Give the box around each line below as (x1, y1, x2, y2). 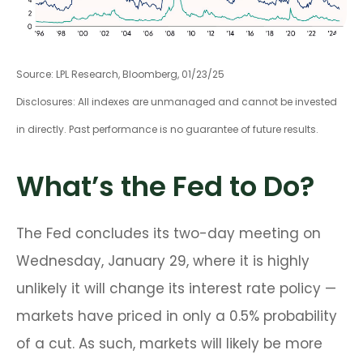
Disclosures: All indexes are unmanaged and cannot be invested (16, 95, 337, 109)
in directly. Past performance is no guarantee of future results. (16, 122, 318, 137)
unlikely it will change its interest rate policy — (16, 279, 336, 299)
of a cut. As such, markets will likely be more (16, 334, 322, 354)
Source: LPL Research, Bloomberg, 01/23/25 (16, 67, 224, 82)
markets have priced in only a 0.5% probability (16, 306, 337, 327)
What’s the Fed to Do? (16, 167, 314, 207)
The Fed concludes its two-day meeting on (16, 224, 321, 244)
